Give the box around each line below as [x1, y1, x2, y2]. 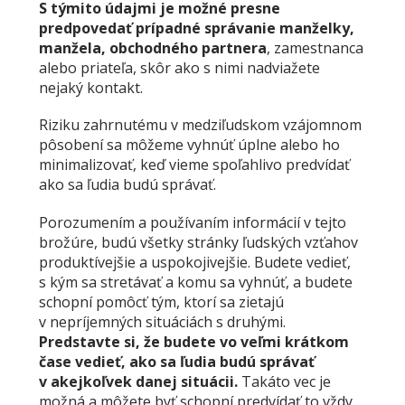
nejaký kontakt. [38, 78, 143, 99]
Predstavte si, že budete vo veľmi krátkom [38, 331, 349, 352]
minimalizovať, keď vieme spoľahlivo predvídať [38, 155, 350, 175]
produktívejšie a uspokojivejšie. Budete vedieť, [38, 251, 351, 272]
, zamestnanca [266, 38, 363, 59]
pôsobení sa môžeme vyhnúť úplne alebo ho [38, 135, 340, 155]
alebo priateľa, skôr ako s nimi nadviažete [38, 58, 320, 79]
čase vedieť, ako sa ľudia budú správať [38, 351, 315, 372]
